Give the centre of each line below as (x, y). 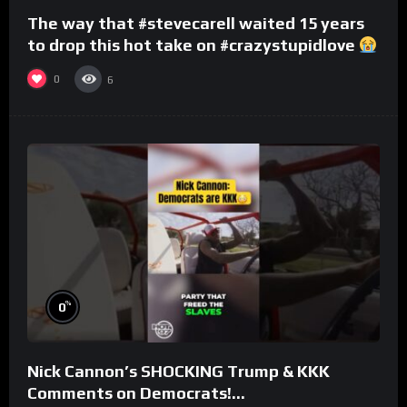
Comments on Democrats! (129, 392)
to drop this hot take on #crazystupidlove (193, 45)
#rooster (61, 66)
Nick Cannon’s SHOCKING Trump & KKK (179, 371)
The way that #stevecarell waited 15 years (196, 23)
